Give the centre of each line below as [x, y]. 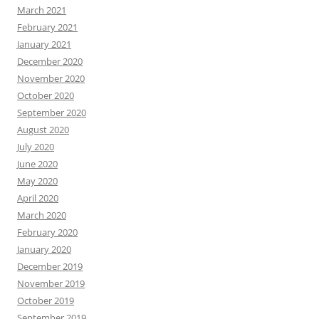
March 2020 [42, 215]
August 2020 [43, 130]
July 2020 [36, 147]
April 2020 [38, 198]
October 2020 [46, 96]
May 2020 [37, 181]
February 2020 [47, 232]
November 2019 [51, 284]
